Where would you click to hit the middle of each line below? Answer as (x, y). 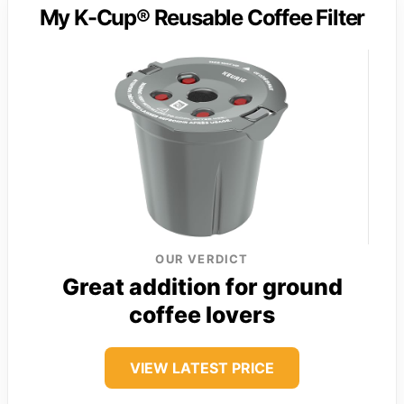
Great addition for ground (202, 287)
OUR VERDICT (202, 259)
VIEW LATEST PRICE (202, 368)
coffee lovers (202, 315)
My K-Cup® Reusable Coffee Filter (202, 18)
